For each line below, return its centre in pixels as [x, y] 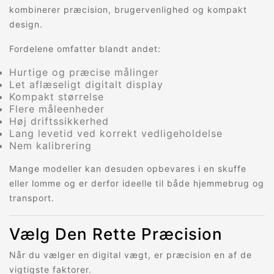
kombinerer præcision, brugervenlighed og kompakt [128, 10]
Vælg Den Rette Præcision [116, 234]
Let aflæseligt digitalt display [86, 85]
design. [26, 24]
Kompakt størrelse [57, 97]
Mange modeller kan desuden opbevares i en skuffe [128, 169]
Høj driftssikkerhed [59, 121]
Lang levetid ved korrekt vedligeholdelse [116, 134]
